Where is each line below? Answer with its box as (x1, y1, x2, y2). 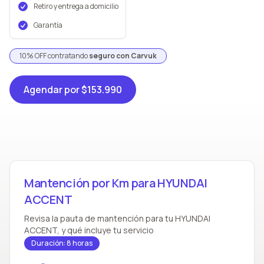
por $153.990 (64, 83, 122, 96)
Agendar (24, 83, 62, 96)
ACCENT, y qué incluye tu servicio (24, 225, 154, 236)
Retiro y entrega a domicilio (34, 1, 118, 11)
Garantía (34, 20, 62, 30)
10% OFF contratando (19, 51, 89, 61)
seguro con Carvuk (89, 51, 157, 61)
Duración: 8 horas (31, 238, 93, 248)
